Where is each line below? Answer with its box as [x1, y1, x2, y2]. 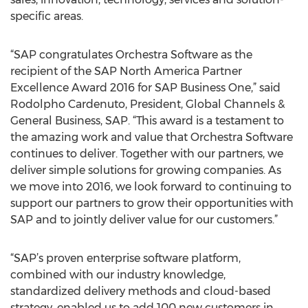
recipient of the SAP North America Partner [10, 65, 242, 78]
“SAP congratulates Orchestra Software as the [10, 48, 252, 61]
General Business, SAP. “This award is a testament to [10, 114, 284, 127]
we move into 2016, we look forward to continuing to [10, 180, 291, 193]
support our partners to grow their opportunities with [10, 197, 294, 210]
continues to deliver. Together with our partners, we [10, 147, 283, 160]
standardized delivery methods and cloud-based [10, 285, 271, 298]
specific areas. [10, 10, 83, 23]
